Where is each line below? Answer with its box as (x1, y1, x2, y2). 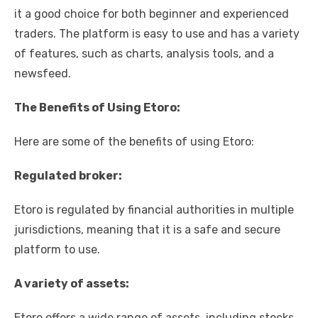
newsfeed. (14, 66, 71, 80)
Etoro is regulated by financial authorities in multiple (14, 202, 294, 216)
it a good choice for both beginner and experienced (14, 6, 289, 21)
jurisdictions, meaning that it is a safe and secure (14, 222, 280, 236)
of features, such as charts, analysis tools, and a (14, 46, 274, 60)
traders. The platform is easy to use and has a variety (14, 26, 300, 40)
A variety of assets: (14, 276, 129, 290)
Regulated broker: (14, 168, 122, 182)
